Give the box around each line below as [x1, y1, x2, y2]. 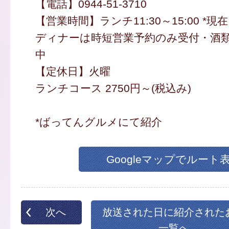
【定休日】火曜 [35, 65, 110, 78]
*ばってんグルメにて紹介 [35, 116, 162, 128]
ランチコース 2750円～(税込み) [35, 82, 191, 95]
